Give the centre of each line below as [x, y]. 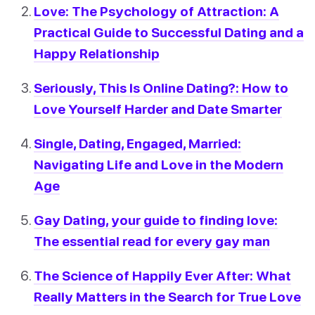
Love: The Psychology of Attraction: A [156, 11]
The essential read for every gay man [152, 241]
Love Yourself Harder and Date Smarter [158, 108]
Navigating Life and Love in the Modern [159, 164]
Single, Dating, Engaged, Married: [137, 143]
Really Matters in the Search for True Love [167, 297]
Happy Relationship [97, 53]
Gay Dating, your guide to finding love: [156, 220]
